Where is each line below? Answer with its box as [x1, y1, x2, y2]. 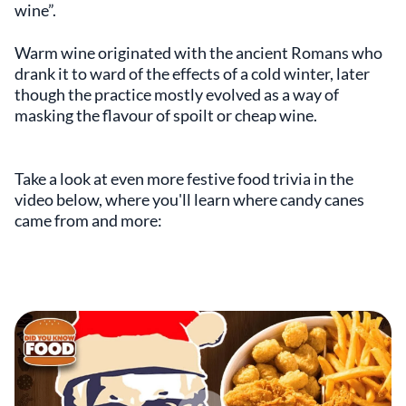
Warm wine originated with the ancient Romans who [14, 43, 382, 63]
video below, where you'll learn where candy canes [14, 189, 364, 210]
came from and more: [14, 210, 162, 231]
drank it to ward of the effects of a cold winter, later [14, 63, 370, 84]
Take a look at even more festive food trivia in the [14, 169, 353, 189]
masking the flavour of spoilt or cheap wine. [14, 105, 317, 126]
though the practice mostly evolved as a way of [14, 84, 339, 105]
